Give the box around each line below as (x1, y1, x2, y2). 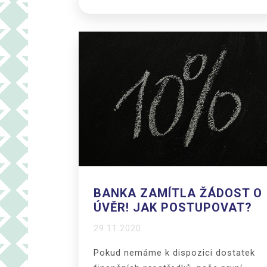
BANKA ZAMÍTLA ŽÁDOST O (94, 186, 262, 201)
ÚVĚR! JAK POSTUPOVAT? (94, 200, 252, 215)
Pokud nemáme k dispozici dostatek (94, 247, 255, 259)
